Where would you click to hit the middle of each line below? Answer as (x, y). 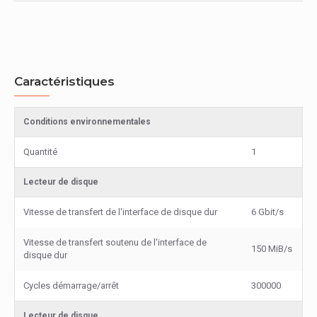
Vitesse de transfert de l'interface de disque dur (120, 212)
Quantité (40, 152)
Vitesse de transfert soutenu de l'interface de (115, 242)
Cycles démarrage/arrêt (71, 286)
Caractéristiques (64, 81)
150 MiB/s (272, 249)
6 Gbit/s (267, 212)
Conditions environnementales (87, 122)
